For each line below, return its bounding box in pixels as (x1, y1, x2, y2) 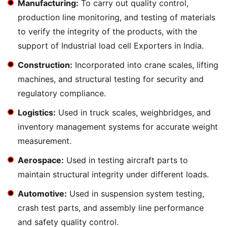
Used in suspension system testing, (67, 188, 204, 199)
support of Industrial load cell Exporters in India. (18, 41, 204, 51)
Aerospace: (18, 155, 64, 165)
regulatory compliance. (18, 88, 106, 98)
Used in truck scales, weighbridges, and (56, 107, 211, 118)
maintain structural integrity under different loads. (18, 169, 209, 179)
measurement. (18, 136, 71, 146)
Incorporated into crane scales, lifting (72, 60, 218, 70)
